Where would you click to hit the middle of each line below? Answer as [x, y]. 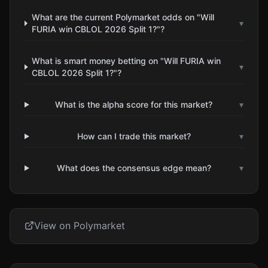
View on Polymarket [80, 226]
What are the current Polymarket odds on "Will [123, 17]
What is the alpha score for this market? [134, 104]
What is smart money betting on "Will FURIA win [127, 61]
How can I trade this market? [134, 136]
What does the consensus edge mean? [134, 168]
